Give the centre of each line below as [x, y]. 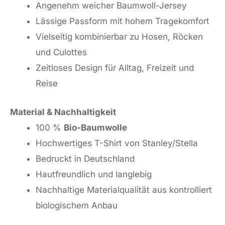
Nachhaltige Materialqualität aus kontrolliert [124, 190]
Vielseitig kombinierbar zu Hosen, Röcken [119, 37]
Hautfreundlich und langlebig [94, 174]
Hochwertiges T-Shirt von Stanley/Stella [117, 143]
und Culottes [61, 52]
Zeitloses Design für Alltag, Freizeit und [115, 68]
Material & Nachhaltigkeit [63, 112]
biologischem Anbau [77, 205]
